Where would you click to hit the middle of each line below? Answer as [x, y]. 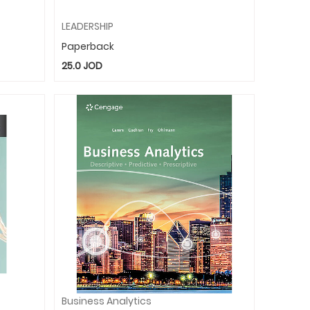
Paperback [88, 46]
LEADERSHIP [88, 26]
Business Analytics [107, 301]
